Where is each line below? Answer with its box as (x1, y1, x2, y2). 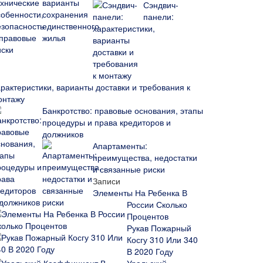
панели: (143, 11, 174, 22)
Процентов (127, 210, 168, 222)
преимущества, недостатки (93, 151, 197, 163)
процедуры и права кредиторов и (42, 116, 171, 128)
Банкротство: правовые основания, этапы (42, 104, 203, 116)
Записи (93, 175, 120, 187)
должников (42, 128, 83, 140)
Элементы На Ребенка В (93, 187, 187, 198)
